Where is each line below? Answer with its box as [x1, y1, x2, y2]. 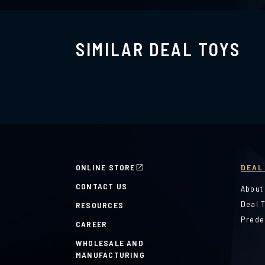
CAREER [76, 219, 108, 229]
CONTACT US [76, 181, 128, 191]
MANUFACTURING [76, 250, 145, 260]
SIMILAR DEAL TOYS [76, 38, 241, 60]
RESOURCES [76, 200, 124, 210]
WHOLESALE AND [76, 238, 144, 248]
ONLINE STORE [76, 162, 135, 172]
